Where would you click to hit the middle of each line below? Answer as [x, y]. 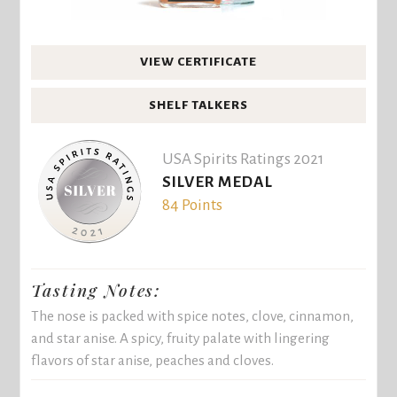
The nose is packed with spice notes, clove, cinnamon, [193, 315]
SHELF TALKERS [198, 105]
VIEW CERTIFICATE [198, 62]
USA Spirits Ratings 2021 [242, 160]
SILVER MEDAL [217, 183]
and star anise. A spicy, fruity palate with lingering [181, 338]
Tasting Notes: [97, 290]
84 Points [192, 206]
